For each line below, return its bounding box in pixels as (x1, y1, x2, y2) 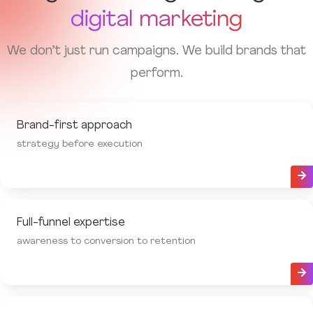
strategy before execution (17, 139, 143, 150)
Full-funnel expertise (17, 217, 125, 228)
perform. (130, 67, 183, 80)
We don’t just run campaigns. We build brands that (7, 45, 306, 58)
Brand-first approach (17, 120, 132, 131)
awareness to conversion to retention (17, 236, 196, 247)
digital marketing (71, 9, 242, 31)
